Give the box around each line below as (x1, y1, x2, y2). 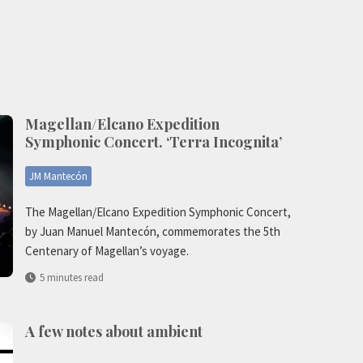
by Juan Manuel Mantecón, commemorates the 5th (25, 224, 280, 240)
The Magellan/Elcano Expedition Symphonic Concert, (25, 204, 291, 220)
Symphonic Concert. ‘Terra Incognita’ (25, 132, 282, 152)
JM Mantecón (29, 169, 88, 184)
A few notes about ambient (25, 322, 203, 342)
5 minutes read (40, 271, 104, 285)
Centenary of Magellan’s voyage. (25, 243, 189, 259)
